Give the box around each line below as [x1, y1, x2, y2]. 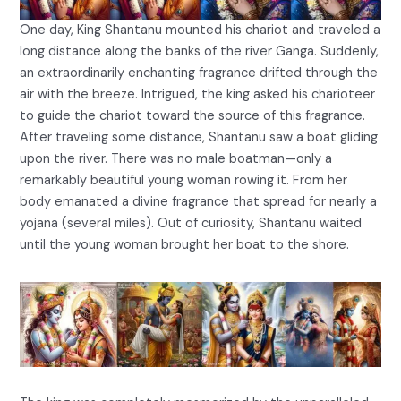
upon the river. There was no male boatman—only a [20, 149, 333, 167]
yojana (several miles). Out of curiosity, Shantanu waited [20, 214, 363, 232]
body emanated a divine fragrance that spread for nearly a [20, 192, 378, 210]
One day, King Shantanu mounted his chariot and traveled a [20, 21, 381, 38]
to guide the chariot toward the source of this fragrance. [20, 107, 366, 124]
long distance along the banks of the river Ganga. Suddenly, [20, 42, 380, 60]
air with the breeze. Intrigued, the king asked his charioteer [20, 85, 376, 103]
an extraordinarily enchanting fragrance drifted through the [20, 64, 379, 81]
